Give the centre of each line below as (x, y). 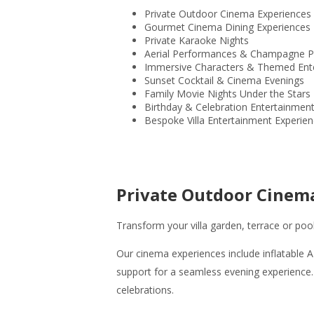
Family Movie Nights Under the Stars (227, 94)
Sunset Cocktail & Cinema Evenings (224, 80)
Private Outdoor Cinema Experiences (228, 14)
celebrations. (145, 290)
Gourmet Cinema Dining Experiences (227, 27)
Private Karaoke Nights (197, 40)
